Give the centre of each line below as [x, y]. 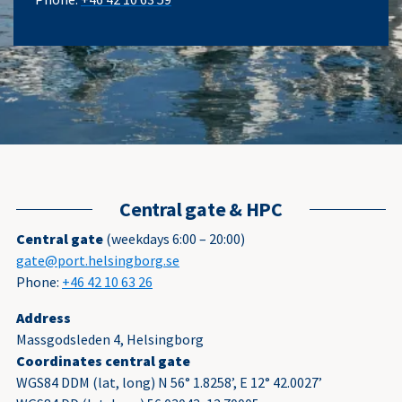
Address [44, 318]
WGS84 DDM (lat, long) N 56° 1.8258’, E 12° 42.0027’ [169, 382]
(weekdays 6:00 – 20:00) [174, 239]
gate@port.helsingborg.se [98, 260]
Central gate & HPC [201, 209]
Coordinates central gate [103, 361]
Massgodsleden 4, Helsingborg [110, 339]
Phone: [39, 282]
